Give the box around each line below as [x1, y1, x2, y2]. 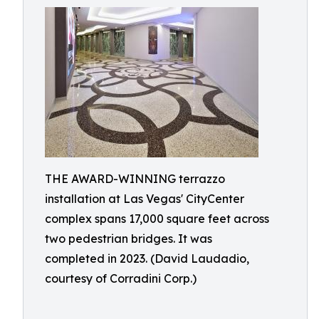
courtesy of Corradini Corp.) [45, 271, 197, 286]
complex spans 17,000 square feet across [45, 211, 269, 226]
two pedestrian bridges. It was [45, 231, 212, 246]
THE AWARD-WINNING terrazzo [45, 172, 225, 186]
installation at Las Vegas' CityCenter [45, 192, 244, 206]
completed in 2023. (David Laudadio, [45, 251, 249, 266]
